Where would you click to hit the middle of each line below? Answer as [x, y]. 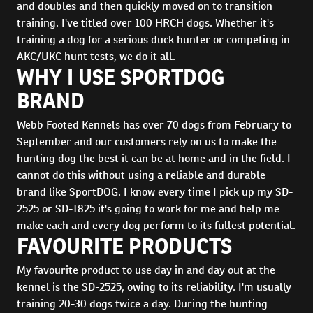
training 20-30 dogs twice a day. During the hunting [142, 304]
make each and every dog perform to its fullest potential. [156, 225]
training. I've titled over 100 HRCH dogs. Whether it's [145, 23]
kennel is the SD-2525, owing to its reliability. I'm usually [154, 287]
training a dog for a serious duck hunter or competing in [153, 39]
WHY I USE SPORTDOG [121, 77]
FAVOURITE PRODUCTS [124, 246]
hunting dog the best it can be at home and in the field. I [154, 158]
